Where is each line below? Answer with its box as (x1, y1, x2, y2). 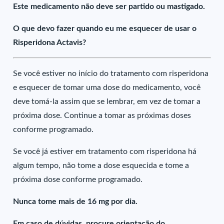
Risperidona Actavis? (13, 38, 86, 46)
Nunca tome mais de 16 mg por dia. (13, 197, 138, 205)
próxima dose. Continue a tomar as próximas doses (13, 111, 191, 119)
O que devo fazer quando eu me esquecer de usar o (13, 24, 197, 32)
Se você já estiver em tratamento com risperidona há (13, 147, 197, 155)
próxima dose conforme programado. (13, 175, 143, 183)
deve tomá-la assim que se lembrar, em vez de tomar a (13, 97, 201, 105)
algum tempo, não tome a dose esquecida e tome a (13, 161, 189, 169)
